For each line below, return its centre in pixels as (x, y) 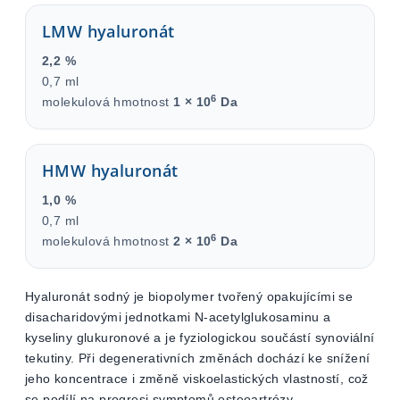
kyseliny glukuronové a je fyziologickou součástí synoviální (200, 337)
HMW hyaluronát (110, 171)
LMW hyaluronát (108, 31)
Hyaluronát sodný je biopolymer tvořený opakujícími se (189, 296)
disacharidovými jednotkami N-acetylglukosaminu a (178, 317)
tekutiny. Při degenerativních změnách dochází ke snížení (198, 358)
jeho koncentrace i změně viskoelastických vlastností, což (197, 379)
